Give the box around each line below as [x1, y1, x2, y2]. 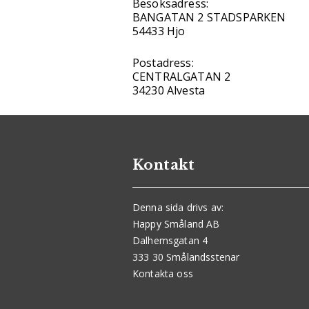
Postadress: [132, 55, 194, 71]
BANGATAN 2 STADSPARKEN [132, 10, 286, 26]
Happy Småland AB [132, 217, 220, 231]
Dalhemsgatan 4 [132, 234, 208, 248]
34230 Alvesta [132, 83, 206, 99]
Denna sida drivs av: [132, 201, 224, 215]
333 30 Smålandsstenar [132, 250, 240, 264]
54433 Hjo [132, 23, 186, 39]
